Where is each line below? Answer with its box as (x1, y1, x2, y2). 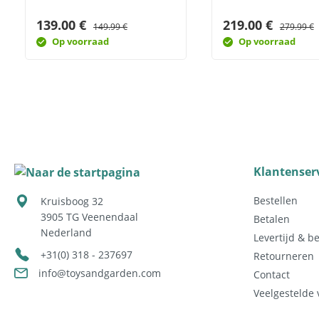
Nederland (41, 226, 92, 240)
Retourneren (253, 249, 314, 263)
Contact (253, 268, 290, 281)
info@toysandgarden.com (38, 266, 162, 281)
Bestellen (253, 194, 298, 207)
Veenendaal (82, 210, 138, 224)
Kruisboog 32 (41, 194, 103, 209)
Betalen (253, 212, 290, 226)
